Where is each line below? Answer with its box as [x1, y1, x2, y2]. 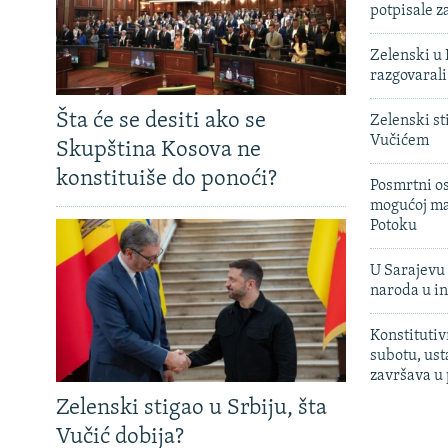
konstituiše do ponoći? [56, 167, 277, 191]
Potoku [370, 217, 417, 234]
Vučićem [370, 132, 429, 149]
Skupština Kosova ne [56, 138, 261, 162]
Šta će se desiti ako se [56, 109, 266, 133]
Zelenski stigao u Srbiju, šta [56, 396, 327, 420]
